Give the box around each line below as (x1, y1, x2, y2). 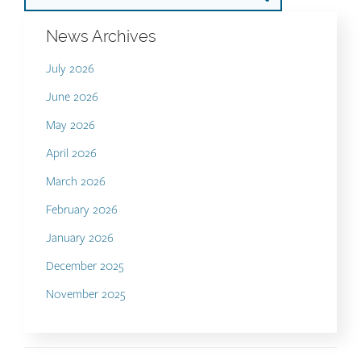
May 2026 (46, 118, 95, 133)
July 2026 (46, 61, 94, 77)
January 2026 (46, 230, 114, 246)
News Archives (46, 27, 156, 46)
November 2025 (46, 287, 126, 302)
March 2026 (46, 174, 106, 189)
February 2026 (46, 202, 118, 218)
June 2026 (46, 89, 98, 105)
